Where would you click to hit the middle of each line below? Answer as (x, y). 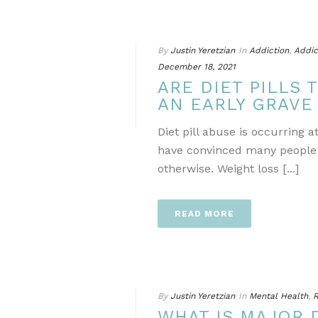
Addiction (269, 50)
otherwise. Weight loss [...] (228, 169)
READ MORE (204, 214)
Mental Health (279, 296)
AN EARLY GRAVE (235, 104)
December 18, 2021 (197, 67)
